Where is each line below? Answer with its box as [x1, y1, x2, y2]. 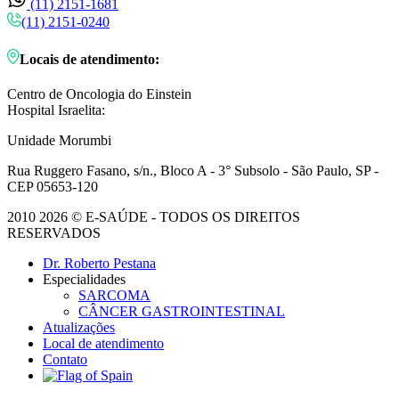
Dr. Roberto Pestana [43, 256, 156, 272]
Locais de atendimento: [20, 51, 159, 67]
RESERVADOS [7, 225, 101, 241]
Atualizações [43, 320, 115, 336]
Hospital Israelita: [7, 102, 105, 118]
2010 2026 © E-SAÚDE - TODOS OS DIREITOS [7, 209, 300, 225]
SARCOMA [78, 288, 151, 304]
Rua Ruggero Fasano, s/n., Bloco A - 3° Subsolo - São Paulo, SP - [7, 163, 379, 179]
